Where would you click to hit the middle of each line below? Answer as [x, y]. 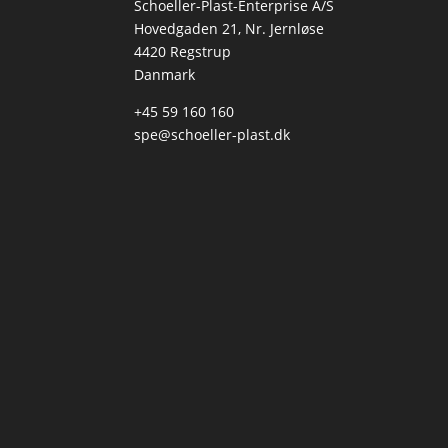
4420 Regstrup [183, 52]
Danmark [165, 75]
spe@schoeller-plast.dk [212, 135]
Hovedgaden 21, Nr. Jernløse [229, 29]
